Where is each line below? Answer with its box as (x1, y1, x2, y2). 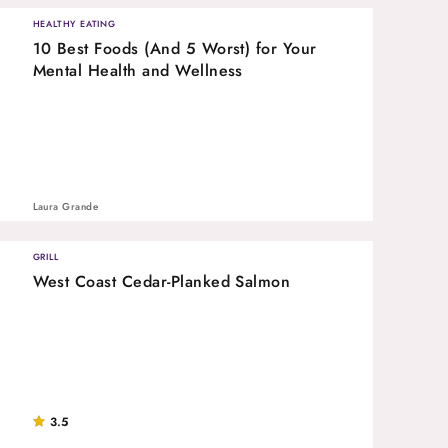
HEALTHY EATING (32, 16, 116, 30)
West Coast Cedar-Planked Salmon (32, 269, 291, 293)
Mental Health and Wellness (32, 58, 243, 82)
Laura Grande (32, 198, 99, 214)
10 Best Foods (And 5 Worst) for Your (32, 36, 317, 60)
